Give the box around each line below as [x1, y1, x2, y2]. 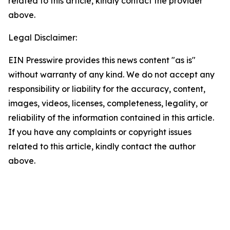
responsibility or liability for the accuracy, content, [8, 84, 205, 94]
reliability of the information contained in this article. [8, 112, 214, 123]
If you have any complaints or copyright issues [8, 127, 191, 137]
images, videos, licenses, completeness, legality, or [8, 98, 208, 108]
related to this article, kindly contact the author [8, 141, 196, 151]
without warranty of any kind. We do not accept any [8, 69, 215, 80]
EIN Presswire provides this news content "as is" [8, 55, 196, 65]
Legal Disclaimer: [8, 32, 77, 43]
